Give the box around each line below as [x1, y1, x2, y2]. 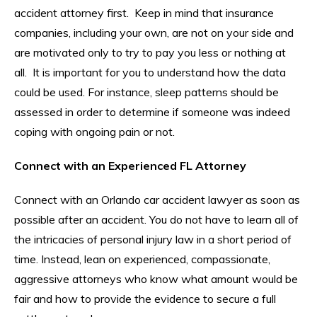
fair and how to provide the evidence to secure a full [14, 291, 276, 306]
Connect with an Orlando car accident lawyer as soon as [14, 192, 300, 207]
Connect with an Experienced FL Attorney [14, 158, 246, 173]
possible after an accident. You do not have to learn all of [14, 212, 299, 226]
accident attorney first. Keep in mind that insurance [14, 5, 274, 20]
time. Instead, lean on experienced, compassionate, [14, 251, 270, 266]
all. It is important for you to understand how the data [14, 64, 286, 79]
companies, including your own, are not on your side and [14, 25, 294, 40]
